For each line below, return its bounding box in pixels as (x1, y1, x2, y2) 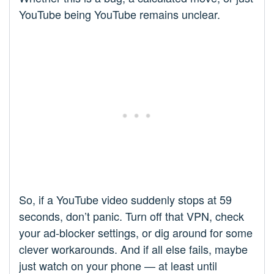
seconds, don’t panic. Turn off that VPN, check (19, 208, 244, 224)
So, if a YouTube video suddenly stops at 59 (19, 191, 232, 208)
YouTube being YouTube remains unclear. (19, 6, 220, 23)
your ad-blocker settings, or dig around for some (19, 224, 253, 241)
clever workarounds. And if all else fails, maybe (19, 241, 248, 257)
